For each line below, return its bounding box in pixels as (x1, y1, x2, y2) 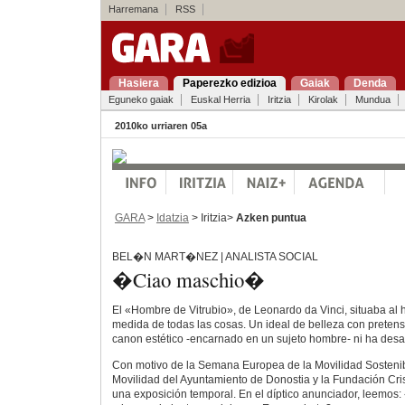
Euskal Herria (190, 94, 250, 105)
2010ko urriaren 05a (114, 120, 207, 131)
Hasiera (118, 77, 159, 89)
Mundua (354, 94, 391, 105)
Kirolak (307, 94, 338, 105)
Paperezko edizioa (182, 77, 277, 89)
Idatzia (155, 211, 189, 224)
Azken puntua (235, 211, 306, 224)
